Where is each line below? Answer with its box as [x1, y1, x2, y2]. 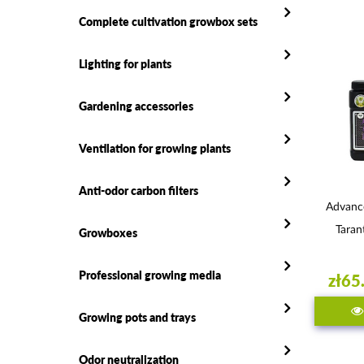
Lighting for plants [79, 56, 171, 71]
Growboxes [79, 225, 137, 240]
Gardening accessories [79, 98, 193, 113]
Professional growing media [79, 267, 221, 282]
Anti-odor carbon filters [79, 183, 198, 197]
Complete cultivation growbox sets [79, 14, 258, 28]
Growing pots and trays [79, 310, 196, 324]
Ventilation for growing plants [79, 141, 231, 155]
